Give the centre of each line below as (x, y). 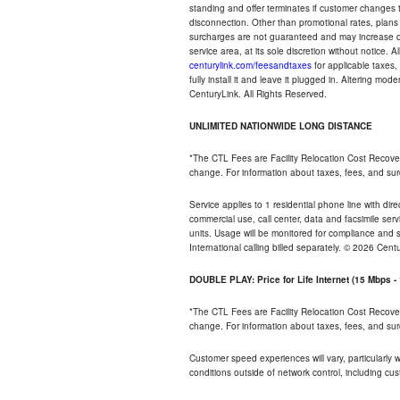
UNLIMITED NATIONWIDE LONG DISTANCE (281, 126)
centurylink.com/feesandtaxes (250, 65)
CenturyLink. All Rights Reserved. (258, 94)
